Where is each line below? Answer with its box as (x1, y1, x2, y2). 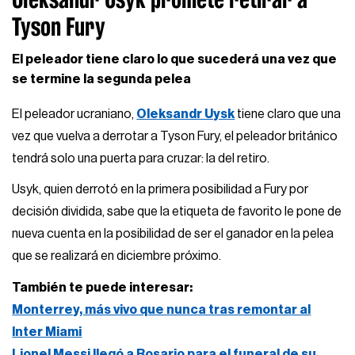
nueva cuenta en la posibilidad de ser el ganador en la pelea (12, 227, 334, 241)
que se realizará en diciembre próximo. (12, 250, 222, 263)
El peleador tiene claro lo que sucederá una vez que (12, 52, 338, 66)
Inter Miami (12, 325, 82, 338)
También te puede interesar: (12, 281, 193, 294)
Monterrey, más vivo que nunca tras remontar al (12, 303, 311, 316)
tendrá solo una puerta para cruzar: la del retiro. (12, 151, 270, 165)
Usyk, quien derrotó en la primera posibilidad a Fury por (12, 183, 309, 197)
